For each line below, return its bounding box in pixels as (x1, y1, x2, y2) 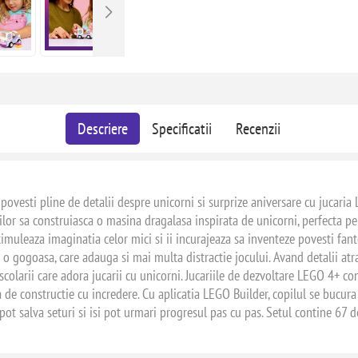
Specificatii (151, 118, 212, 139)
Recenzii (235, 118, 280, 139)
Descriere (77, 118, 128, 139)
